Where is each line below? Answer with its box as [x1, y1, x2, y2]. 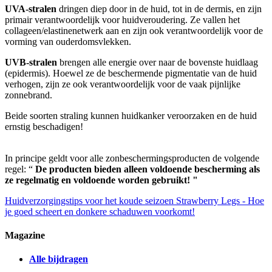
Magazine [5, 230, 45, 241]
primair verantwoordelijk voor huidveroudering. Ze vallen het [5, 14, 240, 25]
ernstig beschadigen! [5, 121, 83, 132]
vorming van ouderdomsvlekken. [5, 36, 131, 47]
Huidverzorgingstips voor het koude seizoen [5, 195, 174, 206]
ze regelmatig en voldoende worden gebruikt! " [5, 174, 198, 185]
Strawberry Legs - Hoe [176, 195, 264, 206]
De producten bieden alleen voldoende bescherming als [35, 163, 260, 174]
